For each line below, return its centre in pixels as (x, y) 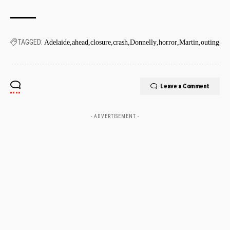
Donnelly (143, 42)
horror (168, 42)
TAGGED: (30, 42)
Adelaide (57, 42)
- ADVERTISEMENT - (115, 116)
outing (210, 42)
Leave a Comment (185, 86)
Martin (189, 42)
